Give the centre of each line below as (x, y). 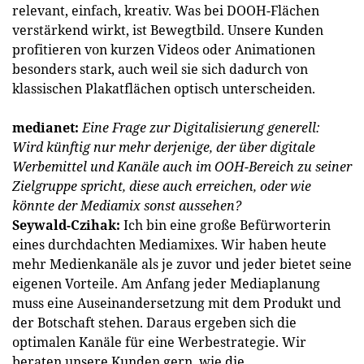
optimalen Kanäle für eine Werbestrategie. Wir (159, 342)
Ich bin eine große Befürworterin (227, 225)
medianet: (47, 127)
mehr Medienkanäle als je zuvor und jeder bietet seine (182, 264)
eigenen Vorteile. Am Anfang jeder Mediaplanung (166, 283)
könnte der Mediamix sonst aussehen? (127, 205)
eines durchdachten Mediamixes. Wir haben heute (169, 244)
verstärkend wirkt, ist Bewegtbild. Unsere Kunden (168, 30)
